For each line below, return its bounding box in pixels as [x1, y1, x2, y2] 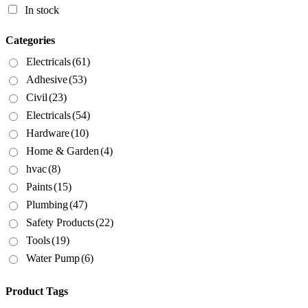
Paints [26, 181, 52, 193]
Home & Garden [26, 145, 99, 157]
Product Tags [5, 285, 68, 298]
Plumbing [26, 199, 68, 211]
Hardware [26, 127, 69, 140]
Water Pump [26, 252, 80, 265]
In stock [25, 3, 59, 16]
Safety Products [26, 217, 94, 229]
